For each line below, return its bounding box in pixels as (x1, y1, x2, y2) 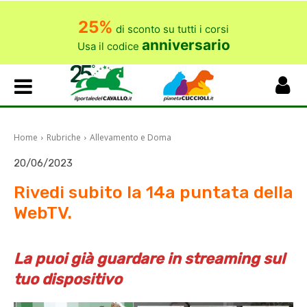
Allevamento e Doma (90, 132, 171, 143)
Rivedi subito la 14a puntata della (14, 182, 293, 202)
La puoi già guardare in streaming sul (14, 249, 285, 268)
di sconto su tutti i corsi (113, 23, 229, 36)
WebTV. (14, 202, 72, 223)
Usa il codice (77, 40, 142, 53)
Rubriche (47, 132, 81, 143)
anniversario (141, 36, 230, 53)
